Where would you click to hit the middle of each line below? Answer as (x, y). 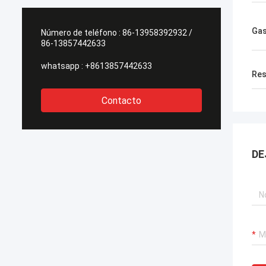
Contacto (121, 101)
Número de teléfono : (81, 33)
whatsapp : (62, 66)
